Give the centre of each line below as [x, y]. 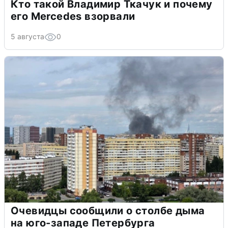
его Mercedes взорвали [73, 17]
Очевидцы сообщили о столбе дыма [108, 211]
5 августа [27, 37]
